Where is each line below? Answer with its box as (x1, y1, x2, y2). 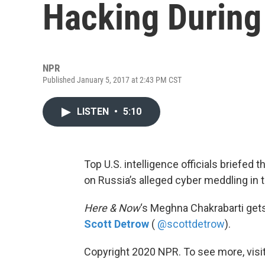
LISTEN (77, 106, 111, 117)
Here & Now (84, 202, 140, 214)
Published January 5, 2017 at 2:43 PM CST (43, 75, 182, 85)
